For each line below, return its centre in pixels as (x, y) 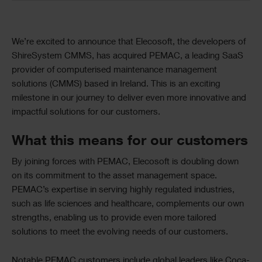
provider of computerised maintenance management (114, 70)
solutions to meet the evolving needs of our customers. (120, 232)
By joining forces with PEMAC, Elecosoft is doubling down (125, 162)
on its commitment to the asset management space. (114, 176)
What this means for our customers (130, 142)
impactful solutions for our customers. (86, 113)
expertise (70, 190)
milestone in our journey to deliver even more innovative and (129, 99)
